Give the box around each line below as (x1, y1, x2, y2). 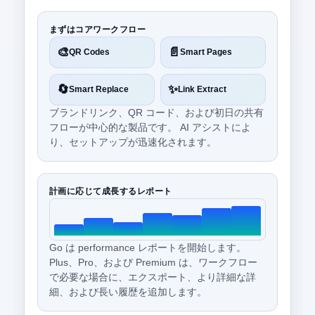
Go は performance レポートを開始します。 (49, 242, 246, 253)
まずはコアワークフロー (49, 25, 146, 34)
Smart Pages (180, 47, 232, 57)
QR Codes (68, 47, 110, 57)
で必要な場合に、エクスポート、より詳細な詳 (49, 271, 256, 283)
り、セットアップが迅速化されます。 (49, 136, 217, 148)
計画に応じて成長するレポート (49, 186, 172, 196)
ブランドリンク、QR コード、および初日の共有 (49, 107, 264, 118)
